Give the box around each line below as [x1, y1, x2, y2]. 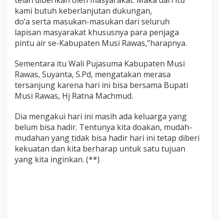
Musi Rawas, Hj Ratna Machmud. [15, 90, 133, 101]
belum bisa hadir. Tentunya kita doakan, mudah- [15, 121, 192, 132]
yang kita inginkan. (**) [15, 153, 100, 165]
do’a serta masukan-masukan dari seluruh [15, 16, 170, 27]
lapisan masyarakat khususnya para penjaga [15, 26, 179, 38]
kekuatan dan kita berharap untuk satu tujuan [15, 143, 185, 154]
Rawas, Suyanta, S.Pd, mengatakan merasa [15, 68, 171, 80]
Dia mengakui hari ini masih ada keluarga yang [15, 110, 187, 122]
